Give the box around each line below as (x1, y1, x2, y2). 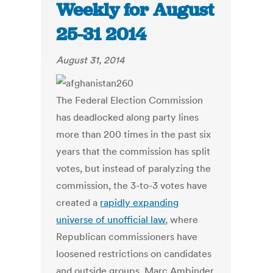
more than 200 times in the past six (56, 128, 211, 141)
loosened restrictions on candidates (56, 247, 212, 260)
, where (165, 213, 199, 226)
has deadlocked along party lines (56, 111, 199, 124)
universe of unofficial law (56, 213, 166, 226)
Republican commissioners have (56, 230, 198, 243)
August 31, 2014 (56, 54, 125, 66)
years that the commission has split (56, 145, 211, 158)
